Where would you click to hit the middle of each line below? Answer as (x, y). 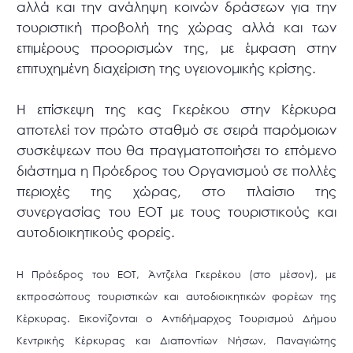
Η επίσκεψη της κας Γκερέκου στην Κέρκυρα (176, 110)
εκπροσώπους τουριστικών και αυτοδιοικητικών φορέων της (176, 297)
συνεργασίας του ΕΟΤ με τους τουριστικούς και (176, 212)
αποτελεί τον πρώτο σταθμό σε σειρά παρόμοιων (176, 130)
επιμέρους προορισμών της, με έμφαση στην (176, 48)
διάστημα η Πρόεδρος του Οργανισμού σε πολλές (176, 171)
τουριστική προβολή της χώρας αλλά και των (176, 28)
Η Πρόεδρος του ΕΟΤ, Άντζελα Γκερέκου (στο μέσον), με (176, 275)
